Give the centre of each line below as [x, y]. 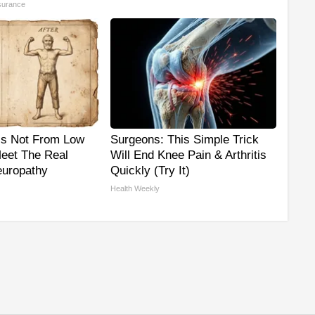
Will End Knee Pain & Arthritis [188, 155]
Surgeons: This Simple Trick [185, 140]
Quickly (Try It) [150, 171]
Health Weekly [135, 189]
